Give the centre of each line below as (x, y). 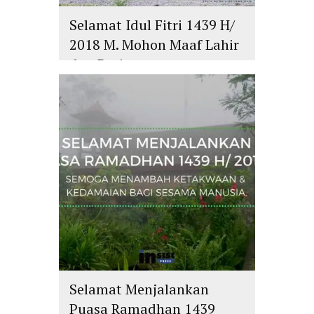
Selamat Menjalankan (139, 289)
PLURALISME (110, 83)
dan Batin (101, 64)
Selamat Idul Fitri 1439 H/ (152, 25)
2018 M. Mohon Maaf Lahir (154, 45)
